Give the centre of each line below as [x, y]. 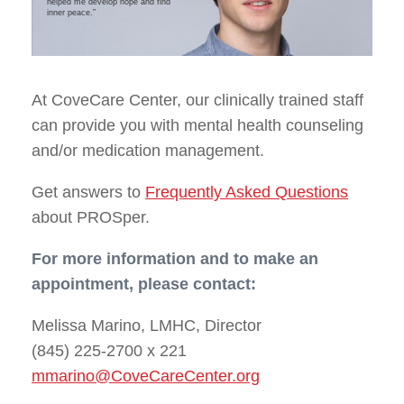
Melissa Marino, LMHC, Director [147, 325]
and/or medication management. [148, 150]
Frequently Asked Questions [247, 192]
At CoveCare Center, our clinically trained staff [197, 100]
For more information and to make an [175, 258]
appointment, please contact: [144, 284]
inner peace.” [71, 12]
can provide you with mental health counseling [197, 125]
